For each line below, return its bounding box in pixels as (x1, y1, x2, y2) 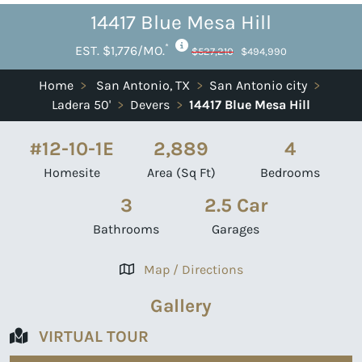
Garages (212, 221, 260, 237)
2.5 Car (204, 193, 267, 217)
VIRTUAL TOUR (39, 326, 149, 346)
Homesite (43, 164, 100, 180)
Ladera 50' (52, 96, 111, 112)
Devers (130, 96, 170, 112)
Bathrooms (93, 221, 160, 237)
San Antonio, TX (96, 77, 190, 93)
